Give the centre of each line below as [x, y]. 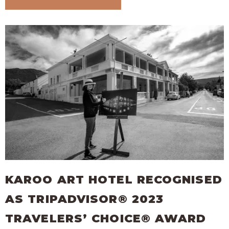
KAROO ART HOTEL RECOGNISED [114, 180]
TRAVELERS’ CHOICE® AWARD [106, 219]
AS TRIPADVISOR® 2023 [85, 199]
